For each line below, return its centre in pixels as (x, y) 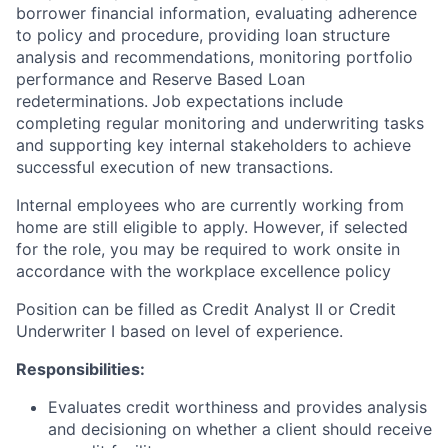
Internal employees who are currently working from (210, 205)
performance (67, 79)
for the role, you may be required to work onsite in (208, 249)
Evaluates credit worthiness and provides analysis (237, 407)
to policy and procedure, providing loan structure (203, 35)
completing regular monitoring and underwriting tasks (220, 123)
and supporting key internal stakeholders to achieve (213, 145)
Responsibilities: (80, 369)
